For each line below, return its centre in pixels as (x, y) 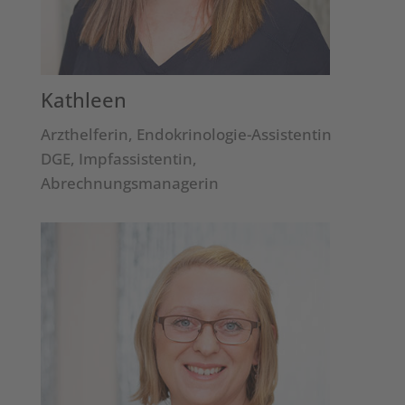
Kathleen (83, 99)
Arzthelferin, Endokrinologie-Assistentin (186, 134)
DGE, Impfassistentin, (118, 158)
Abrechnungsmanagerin (129, 183)
